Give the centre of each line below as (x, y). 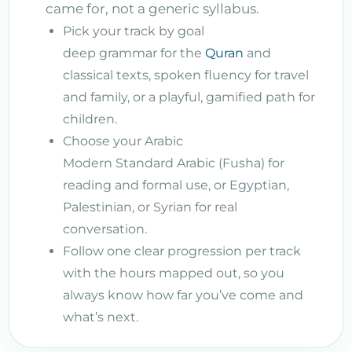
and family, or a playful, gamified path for (189, 97)
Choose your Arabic (123, 141)
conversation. (105, 229)
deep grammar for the (134, 53)
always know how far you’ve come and (183, 295)
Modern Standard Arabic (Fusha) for (174, 163)
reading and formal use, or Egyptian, (176, 185)
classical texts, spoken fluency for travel (186, 75)
